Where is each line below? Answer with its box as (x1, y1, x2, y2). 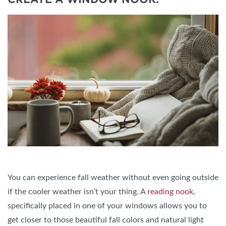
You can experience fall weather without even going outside (8, 173, 218, 182)
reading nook (147, 187, 193, 196)
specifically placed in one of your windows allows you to (8, 201, 207, 210)
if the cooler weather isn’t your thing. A (8, 187, 147, 196)
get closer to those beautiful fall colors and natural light (8, 215, 204, 224)
